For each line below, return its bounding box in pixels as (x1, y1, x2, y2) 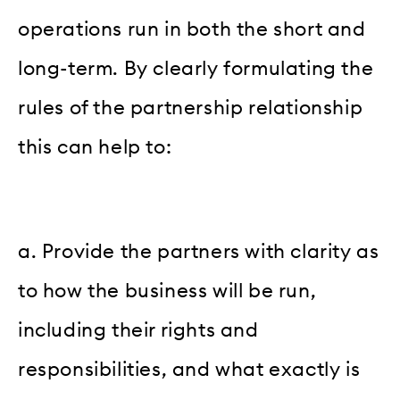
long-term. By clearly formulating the (18, 58, 374, 79)
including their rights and (18, 320, 259, 340)
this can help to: (18, 137, 172, 157)
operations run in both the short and (18, 19, 366, 39)
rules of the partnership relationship (18, 97, 363, 118)
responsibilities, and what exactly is (18, 359, 361, 379)
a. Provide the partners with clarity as (18, 241, 379, 262)
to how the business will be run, (18, 280, 317, 301)
